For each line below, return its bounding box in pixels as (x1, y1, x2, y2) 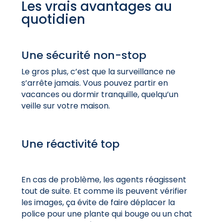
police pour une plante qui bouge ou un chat (21, 208, 192, 220)
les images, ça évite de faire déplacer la (21, 196, 175, 208)
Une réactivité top (21, 136, 119, 152)
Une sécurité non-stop (21, 47, 146, 63)
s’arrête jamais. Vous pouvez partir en (21, 77, 168, 89)
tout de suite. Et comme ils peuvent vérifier (21, 185, 187, 197)
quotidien (21, 10, 85, 28)
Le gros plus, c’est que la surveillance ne (21, 65, 175, 77)
